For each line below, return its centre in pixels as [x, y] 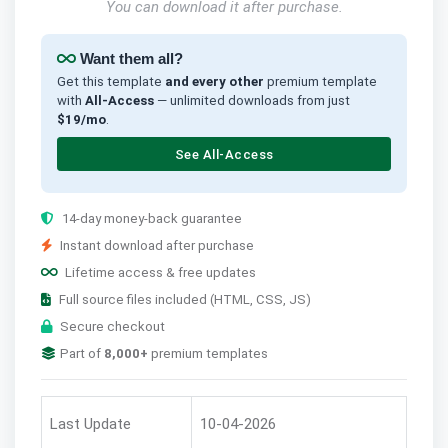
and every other [214, 82]
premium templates [207, 353]
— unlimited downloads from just [251, 101]
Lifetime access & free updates [160, 272]
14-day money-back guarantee [151, 218]
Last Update [90, 423]
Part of [81, 353]
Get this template [110, 82]
